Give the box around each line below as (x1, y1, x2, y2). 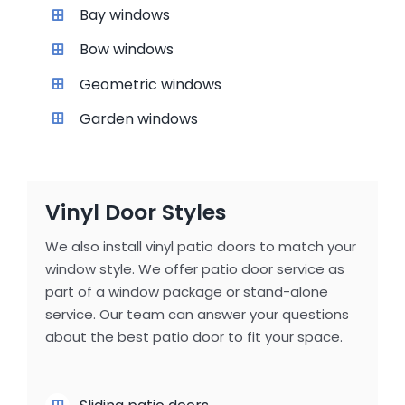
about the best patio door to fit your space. (44, 327, 343, 347)
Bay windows (80, 5, 171, 26)
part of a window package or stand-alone (44, 282, 328, 302)
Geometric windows (80, 73, 222, 95)
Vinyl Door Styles (44, 197, 226, 228)
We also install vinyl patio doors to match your (44, 237, 356, 257)
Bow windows (80, 39, 174, 61)
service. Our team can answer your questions (44, 305, 349, 325)
